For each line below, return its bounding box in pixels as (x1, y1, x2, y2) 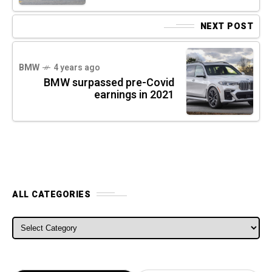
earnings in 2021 (94, 86, 174, 103)
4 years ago (53, 61, 100, 74)
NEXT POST (200, 19, 253, 33)
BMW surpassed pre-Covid (44, 74, 174, 91)
